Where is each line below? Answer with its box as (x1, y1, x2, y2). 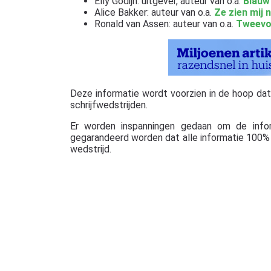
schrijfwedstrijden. (70, 99, 148, 111)
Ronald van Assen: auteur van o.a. (94, 18, 236, 30)
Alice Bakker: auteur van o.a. (94, 6, 214, 18)
